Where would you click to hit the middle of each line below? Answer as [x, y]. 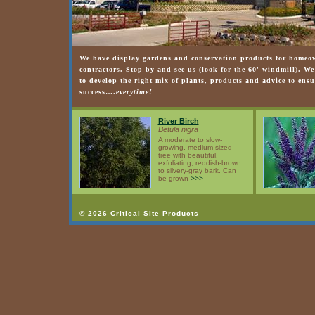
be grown [174, 178]
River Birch [178, 121]
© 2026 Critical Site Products [139, 213]
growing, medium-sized [195, 147]
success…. [97, 92]
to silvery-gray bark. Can [197, 171]
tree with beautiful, [188, 155]
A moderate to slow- [190, 140]
